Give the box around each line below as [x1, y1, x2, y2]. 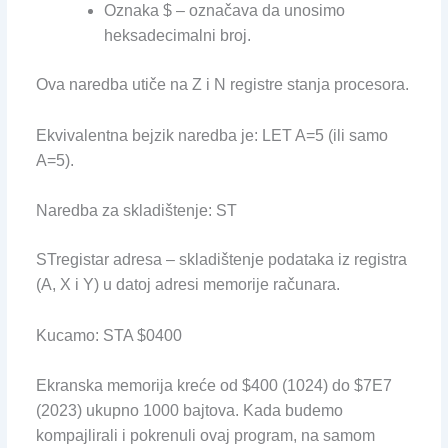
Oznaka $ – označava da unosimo [103, 2, 345, 19]
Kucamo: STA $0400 [35, 326, 182, 344]
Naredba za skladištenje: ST [35, 202, 237, 220]
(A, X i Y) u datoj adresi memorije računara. [35, 276, 340, 294]
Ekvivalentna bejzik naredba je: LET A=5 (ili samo [35, 126, 388, 144]
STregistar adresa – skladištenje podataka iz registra [35, 251, 407, 269]
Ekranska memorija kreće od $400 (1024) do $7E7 [35, 377, 392, 395]
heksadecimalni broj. [103, 27, 251, 44]
